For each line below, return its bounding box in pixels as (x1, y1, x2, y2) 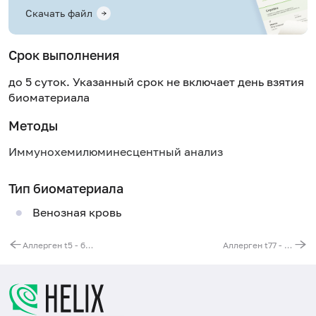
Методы (8, 117, 58, 133)
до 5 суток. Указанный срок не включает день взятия (8, 74, 304, 89)
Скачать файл (25, 7, 92, 20)
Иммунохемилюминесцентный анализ (8, 145, 223, 159)
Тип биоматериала (8, 180, 123, 196)
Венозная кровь (32, 205, 121, 220)
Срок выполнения (8, 47, 119, 63)
